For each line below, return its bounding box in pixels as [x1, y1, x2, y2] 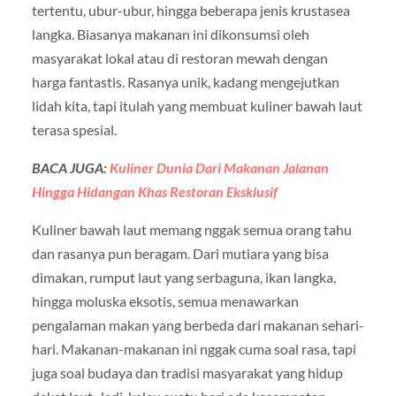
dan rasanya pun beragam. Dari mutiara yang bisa [31, 244, 329, 262]
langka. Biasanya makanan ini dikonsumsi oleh [31, 25, 309, 42]
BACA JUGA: [31, 158, 110, 176]
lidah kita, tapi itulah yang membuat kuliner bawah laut [31, 96, 362, 114]
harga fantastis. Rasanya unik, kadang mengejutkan [31, 72, 339, 90]
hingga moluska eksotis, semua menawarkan [31, 292, 299, 309]
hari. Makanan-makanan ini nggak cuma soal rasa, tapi [31, 339, 356, 357]
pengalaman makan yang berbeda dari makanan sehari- [31, 316, 364, 333]
